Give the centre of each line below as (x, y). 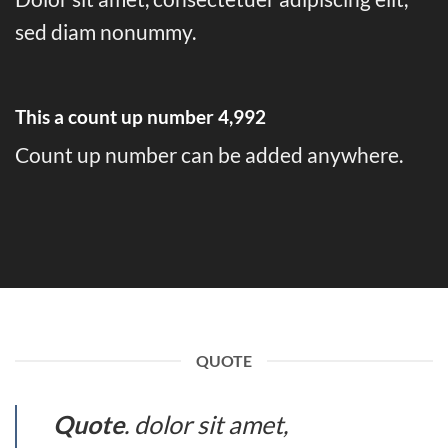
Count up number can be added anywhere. (209, 155)
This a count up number (116, 116)
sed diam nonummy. (105, 31)
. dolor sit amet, (206, 424)
